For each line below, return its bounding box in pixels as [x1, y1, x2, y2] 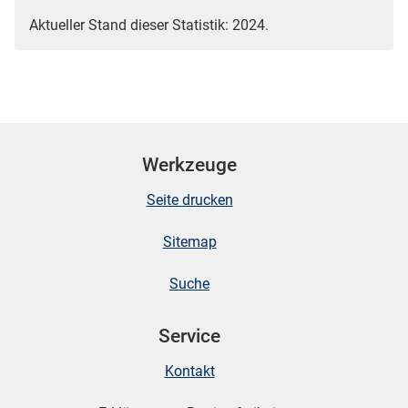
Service [158, 325, 220, 348]
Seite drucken [146, 191, 233, 209]
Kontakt [164, 362, 215, 381]
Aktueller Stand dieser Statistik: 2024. [29, 15, 269, 34]
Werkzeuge [142, 153, 237, 176]
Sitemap [162, 233, 217, 251]
